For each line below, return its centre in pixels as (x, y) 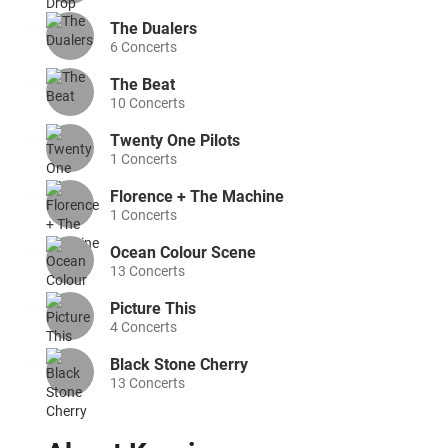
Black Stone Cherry (179, 364)
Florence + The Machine (197, 196)
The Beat (142, 84)
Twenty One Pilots (175, 140)
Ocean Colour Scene (183, 252)
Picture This (153, 308)
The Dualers (153, 28)
